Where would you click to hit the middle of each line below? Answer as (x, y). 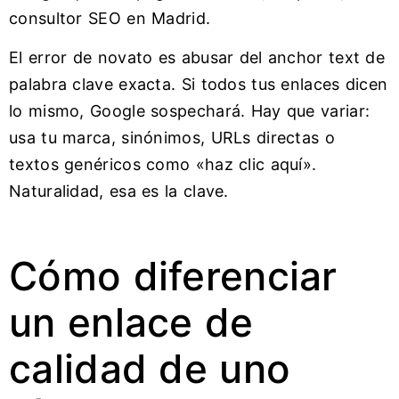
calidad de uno (150, 369)
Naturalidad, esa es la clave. (119, 191)
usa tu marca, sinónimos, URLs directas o (172, 138)
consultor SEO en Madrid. (110, 18)
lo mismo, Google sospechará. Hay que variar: (190, 111)
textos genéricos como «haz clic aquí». (163, 165)
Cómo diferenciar (173, 277)
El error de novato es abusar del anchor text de (197, 58)
